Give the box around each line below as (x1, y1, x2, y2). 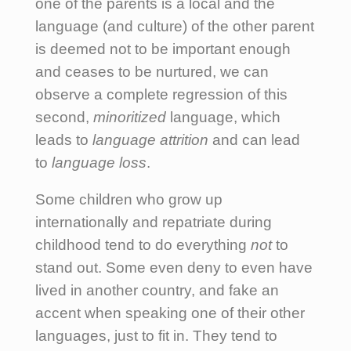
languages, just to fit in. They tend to (35, 327, 277, 344)
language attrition (92, 131, 212, 148)
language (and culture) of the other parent (35, 17, 314, 34)
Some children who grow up (35, 190, 223, 208)
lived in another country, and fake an (35, 281, 279, 299)
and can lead (212, 131, 300, 148)
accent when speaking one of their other (35, 304, 305, 321)
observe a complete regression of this (35, 85, 288, 103)
